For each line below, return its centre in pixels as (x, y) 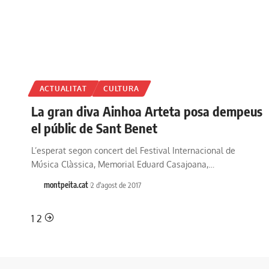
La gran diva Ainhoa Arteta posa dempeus (147, 111)
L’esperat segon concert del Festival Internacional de (133, 151)
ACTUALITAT (63, 89)
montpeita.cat (66, 185)
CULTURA (121, 89)
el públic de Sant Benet (94, 128)
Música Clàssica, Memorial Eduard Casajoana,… (123, 165)
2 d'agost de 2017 (116, 185)
